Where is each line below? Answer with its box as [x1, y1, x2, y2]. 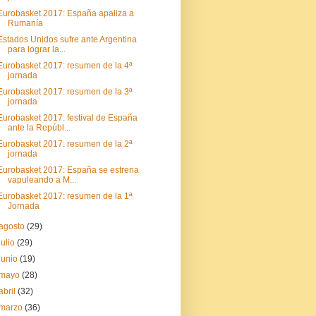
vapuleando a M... [7, 175, 76, 185]
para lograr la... [7, 44, 66, 54]
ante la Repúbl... [7, 123, 71, 133]
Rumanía [7, 18, 43, 28]
